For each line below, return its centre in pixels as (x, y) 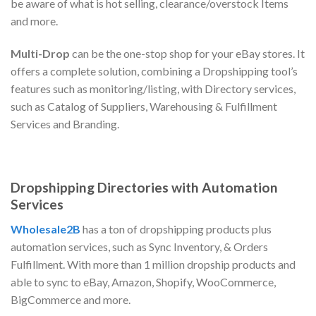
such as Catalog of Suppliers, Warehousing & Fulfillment (144, 106)
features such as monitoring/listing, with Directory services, (153, 88)
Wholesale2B (45, 229)
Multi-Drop (41, 53)
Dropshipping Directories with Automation (144, 188)
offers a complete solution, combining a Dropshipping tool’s (154, 71)
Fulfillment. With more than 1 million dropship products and (153, 264)
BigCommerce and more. (71, 299)
